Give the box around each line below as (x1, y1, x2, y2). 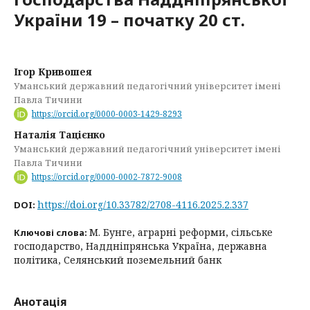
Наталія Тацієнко (14, 127, 105, 141)
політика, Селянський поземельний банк (14, 253, 221, 266)
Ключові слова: (14, 226, 89, 239)
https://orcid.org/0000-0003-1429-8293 (32, 107, 182, 120)
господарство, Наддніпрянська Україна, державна (14, 239, 267, 253)
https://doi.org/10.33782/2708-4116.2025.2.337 (37, 197, 248, 211)
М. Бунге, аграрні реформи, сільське (89, 225, 273, 239)
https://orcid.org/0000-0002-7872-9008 (32, 170, 182, 183)
